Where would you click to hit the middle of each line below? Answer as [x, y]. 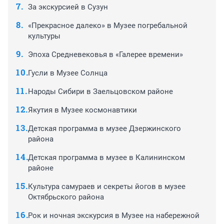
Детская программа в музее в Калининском [106, 158]
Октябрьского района [66, 197]
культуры [44, 36]
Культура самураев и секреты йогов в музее [107, 187]
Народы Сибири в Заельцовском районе [100, 92]
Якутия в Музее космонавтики [82, 110]
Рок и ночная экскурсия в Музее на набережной [114, 216]
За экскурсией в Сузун [68, 7]
